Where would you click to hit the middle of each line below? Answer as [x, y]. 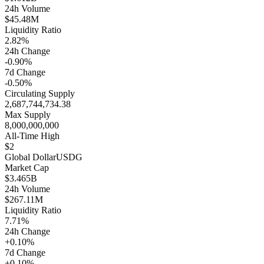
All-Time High [32, 136]
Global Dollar [30, 157]
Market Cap [27, 168]
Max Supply [28, 115]
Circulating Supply [40, 94]
